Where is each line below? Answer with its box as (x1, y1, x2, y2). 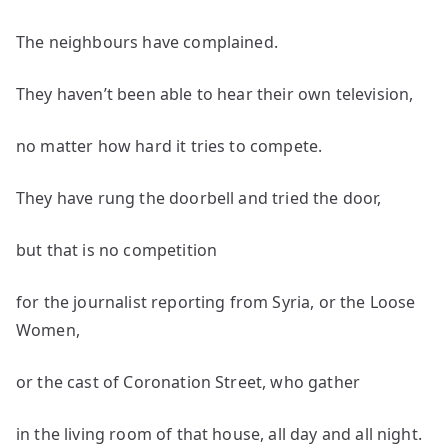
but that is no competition (16, 239, 218, 261)
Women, (16, 319, 80, 341)
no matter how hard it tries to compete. (16, 135, 323, 157)
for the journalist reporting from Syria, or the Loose (16, 291, 416, 313)
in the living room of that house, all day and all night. (16, 423, 422, 445)
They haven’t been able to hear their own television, (16, 83, 414, 105)
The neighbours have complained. (16, 31, 278, 53)
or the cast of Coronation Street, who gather (16, 371, 361, 393)
